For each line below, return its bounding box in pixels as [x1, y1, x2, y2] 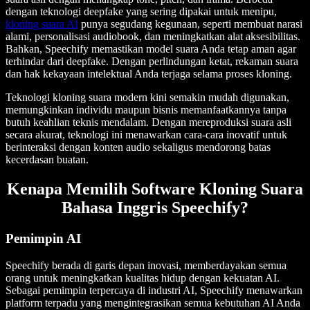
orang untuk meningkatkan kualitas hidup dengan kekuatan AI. [6, 271, 280, 284]
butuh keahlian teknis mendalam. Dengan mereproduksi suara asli [6, 116, 291, 129]
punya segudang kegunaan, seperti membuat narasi [78, 18, 302, 30]
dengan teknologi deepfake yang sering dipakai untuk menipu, [6, 6, 277, 18]
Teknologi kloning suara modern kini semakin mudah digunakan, [6, 91, 289, 104]
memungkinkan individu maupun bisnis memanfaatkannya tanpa [6, 104, 286, 116]
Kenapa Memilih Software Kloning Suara [7, 180, 303, 199]
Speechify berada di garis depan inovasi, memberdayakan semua [6, 259, 286, 271]
